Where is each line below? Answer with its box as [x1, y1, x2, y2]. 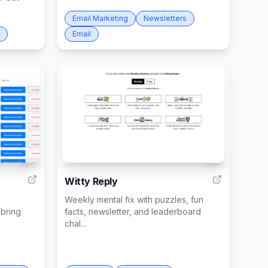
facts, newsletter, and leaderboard [65, 206, 201, 217]
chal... [65, 218, 86, 229]
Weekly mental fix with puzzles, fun [65, 194, 203, 205]
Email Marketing [72, 14, 128, 23]
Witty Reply [65, 175, 118, 187]
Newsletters [144, 14, 187, 23]
